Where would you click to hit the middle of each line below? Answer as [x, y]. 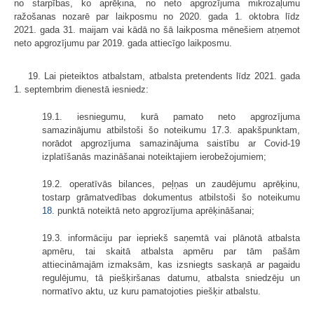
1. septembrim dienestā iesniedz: [81, 90]
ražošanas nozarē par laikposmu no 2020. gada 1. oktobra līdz [157, 17]
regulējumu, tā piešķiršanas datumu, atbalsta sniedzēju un [171, 278]
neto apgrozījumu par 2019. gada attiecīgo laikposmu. [123, 43]
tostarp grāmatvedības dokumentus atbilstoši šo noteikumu [171, 198]
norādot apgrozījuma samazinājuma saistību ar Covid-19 [171, 144]
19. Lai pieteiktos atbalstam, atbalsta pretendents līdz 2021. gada [164, 76]
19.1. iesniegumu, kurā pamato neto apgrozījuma [171, 117]
